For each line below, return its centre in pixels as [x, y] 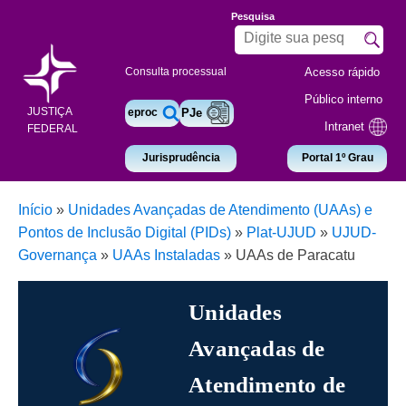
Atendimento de [267, 385]
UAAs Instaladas [166, 255]
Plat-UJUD [281, 232]
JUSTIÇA [49, 112]
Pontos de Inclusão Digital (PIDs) [125, 232]
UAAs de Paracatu [295, 255]
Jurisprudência [181, 157]
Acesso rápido [342, 72]
